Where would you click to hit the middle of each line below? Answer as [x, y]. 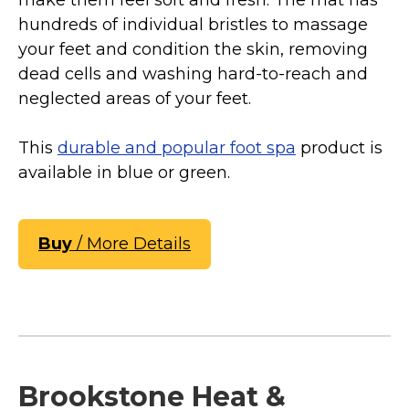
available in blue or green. [124, 173]
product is [339, 148]
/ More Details [131, 244]
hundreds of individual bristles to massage [193, 25]
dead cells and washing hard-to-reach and [193, 74]
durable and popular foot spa [177, 148]
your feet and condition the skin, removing [193, 50]
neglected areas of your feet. [135, 99]
